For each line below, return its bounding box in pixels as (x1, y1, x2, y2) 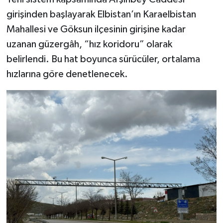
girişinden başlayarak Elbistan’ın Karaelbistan (6, 9, 196, 20)
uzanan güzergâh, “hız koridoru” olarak (6, 39, 172, 50)
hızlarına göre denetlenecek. (6, 69, 128, 80)
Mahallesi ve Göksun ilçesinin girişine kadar (6, 24, 186, 35)
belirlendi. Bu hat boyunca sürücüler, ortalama (6, 54, 200, 65)
